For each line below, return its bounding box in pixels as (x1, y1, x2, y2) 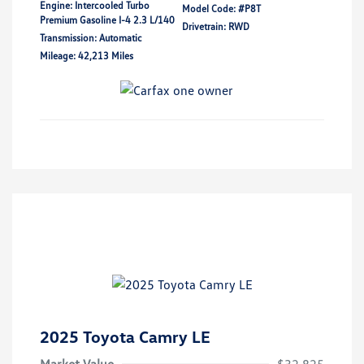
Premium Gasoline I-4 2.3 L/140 (40, 13, 175, 26)
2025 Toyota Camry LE (40, 327, 210, 347)
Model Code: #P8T (182, 2, 261, 15)
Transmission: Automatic (40, 31, 142, 44)
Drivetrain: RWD (182, 19, 249, 32)
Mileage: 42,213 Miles (40, 49, 133, 62)
